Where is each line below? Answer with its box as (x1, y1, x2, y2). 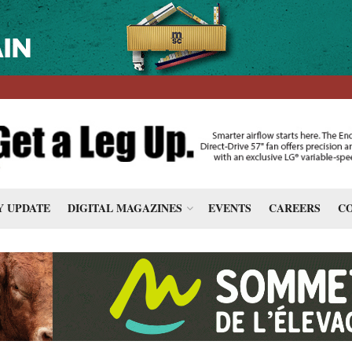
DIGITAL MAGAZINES (68, 200, 182, 216)
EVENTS (208, 200, 251, 216)
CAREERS (269, 200, 321, 216)
